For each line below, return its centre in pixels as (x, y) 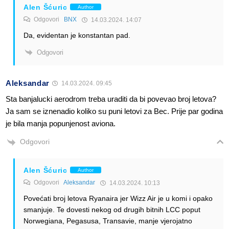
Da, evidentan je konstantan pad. (77, 35)
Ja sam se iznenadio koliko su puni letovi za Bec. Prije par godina (114, 111)
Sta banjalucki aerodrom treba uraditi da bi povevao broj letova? (111, 99)
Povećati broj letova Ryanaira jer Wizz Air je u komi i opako (118, 198)
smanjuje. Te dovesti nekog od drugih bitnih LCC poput (112, 209)
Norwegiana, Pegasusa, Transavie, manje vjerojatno (108, 221)
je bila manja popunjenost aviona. (61, 124)
